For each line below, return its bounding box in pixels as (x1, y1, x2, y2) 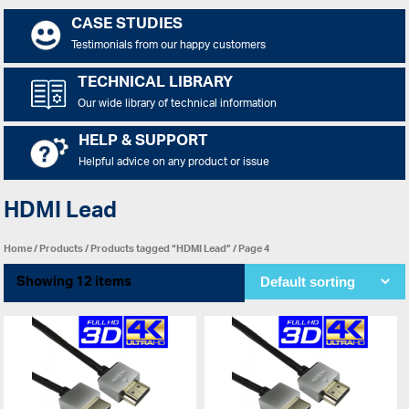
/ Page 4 (231, 236, 271, 260)
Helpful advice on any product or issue (78, 150, 269, 175)
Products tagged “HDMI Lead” (90, 236, 232, 260)
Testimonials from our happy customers (70, 33, 266, 58)
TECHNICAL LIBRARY (77, 68, 233, 100)
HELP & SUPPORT (78, 126, 208, 159)
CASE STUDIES (70, 9, 183, 42)
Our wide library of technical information (77, 91, 277, 117)
